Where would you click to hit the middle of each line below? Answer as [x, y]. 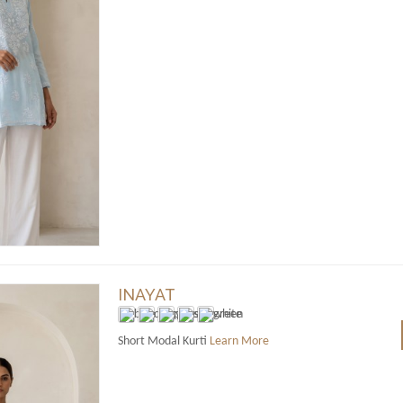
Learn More [239, 341]
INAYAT [146, 294]
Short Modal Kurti [163, 341]
